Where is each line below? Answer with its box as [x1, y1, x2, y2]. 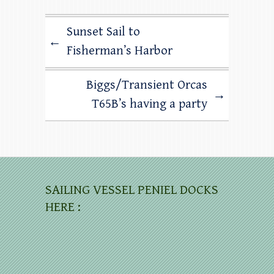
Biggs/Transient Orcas [86, 77, 207, 92]
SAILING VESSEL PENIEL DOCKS [45, 182, 218, 198]
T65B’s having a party [92, 96, 207, 111]
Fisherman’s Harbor [67, 43, 172, 58]
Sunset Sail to [67, 24, 140, 39]
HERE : [45, 199, 81, 215]
